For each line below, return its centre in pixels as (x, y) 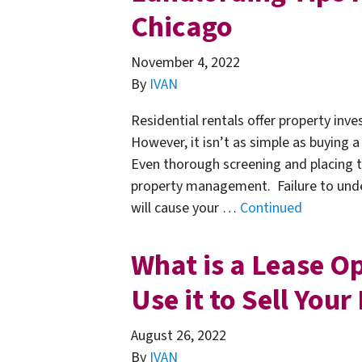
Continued (271, 208)
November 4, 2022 (185, 62)
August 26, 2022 (179, 335)
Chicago (182, 27)
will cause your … (185, 208)
